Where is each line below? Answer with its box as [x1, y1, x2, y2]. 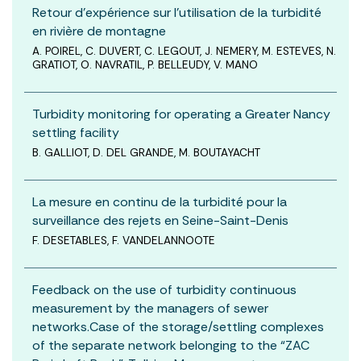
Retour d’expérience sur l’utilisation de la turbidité [32, 3, 322, 21]
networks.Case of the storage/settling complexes [32, 317, 324, 335]
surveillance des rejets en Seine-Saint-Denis [32, 211, 288, 229]
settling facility [32, 123, 119, 141]
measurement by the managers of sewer [32, 299, 268, 317]
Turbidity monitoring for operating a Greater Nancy [32, 105, 330, 122]
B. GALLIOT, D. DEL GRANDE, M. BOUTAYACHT [32, 145, 260, 160]
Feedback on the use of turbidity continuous [32, 280, 297, 298]
